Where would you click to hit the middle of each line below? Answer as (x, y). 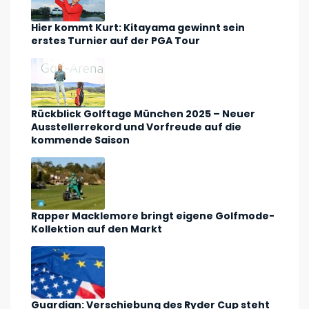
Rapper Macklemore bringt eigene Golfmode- (153, 216)
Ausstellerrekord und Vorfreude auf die (136, 127)
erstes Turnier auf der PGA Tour (116, 41)
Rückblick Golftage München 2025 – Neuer (143, 113)
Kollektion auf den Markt (97, 229)
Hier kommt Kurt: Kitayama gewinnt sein (138, 28)
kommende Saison (80, 140)
